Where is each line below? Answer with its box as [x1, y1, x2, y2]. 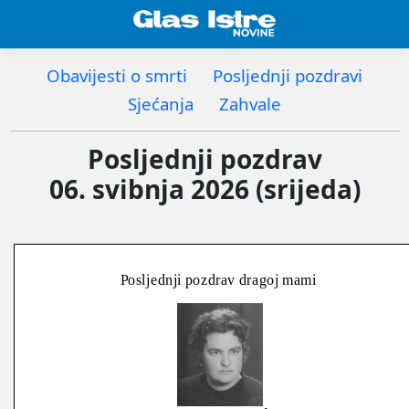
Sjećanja [128, 91, 194, 115]
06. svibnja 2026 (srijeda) [48, 171, 361, 206]
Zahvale [219, 91, 281, 115]
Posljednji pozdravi [213, 63, 362, 87]
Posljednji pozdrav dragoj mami [120, 270, 317, 288]
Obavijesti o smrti [47, 63, 187, 87]
